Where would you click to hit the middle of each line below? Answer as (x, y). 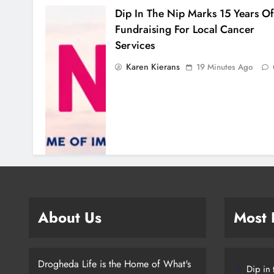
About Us (70, 218)
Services (135, 46)
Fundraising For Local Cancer (184, 30)
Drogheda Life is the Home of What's (114, 264)
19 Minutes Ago (224, 67)
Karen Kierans (153, 67)
